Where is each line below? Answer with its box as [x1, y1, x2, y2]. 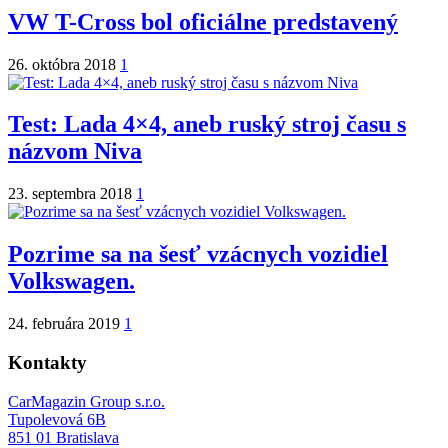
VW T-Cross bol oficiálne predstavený [8, 8, 398, 35]
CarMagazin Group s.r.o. [8, 392, 165, 410]
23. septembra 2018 [8, 185, 136, 203]
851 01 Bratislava [8, 428, 119, 446]
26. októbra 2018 [8, 55, 120, 73]
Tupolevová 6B [8, 410, 106, 428]
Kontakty [8, 351, 87, 373]
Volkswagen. [8, 268, 135, 295]
